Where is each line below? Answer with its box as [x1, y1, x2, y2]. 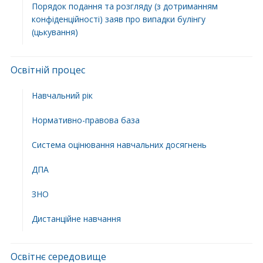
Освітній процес [10, 63, 85, 76]
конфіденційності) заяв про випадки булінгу [31, 14, 205, 25]
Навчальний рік [31, 90, 93, 101]
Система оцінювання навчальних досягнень [31, 139, 207, 150]
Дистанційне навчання [31, 213, 121, 224]
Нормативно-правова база [31, 114, 140, 126]
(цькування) [31, 26, 78, 38]
